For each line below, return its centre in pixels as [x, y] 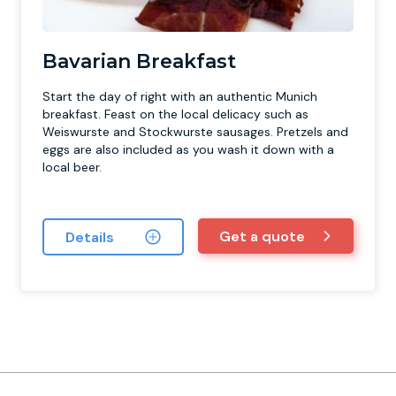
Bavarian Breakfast [139, 61]
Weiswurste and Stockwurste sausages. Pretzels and [195, 132]
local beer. [72, 167]
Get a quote [262, 236]
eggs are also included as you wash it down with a [188, 149]
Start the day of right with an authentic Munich [180, 96]
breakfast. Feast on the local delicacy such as [175, 114]
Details [90, 237]
